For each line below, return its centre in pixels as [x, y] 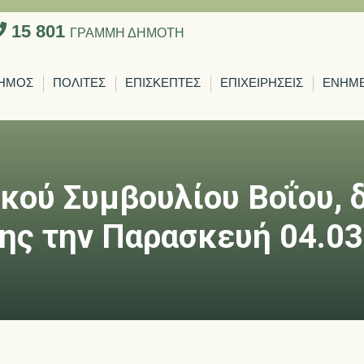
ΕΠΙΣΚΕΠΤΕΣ [163, 83]
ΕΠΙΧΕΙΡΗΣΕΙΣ [262, 83]
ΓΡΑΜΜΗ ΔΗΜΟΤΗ [127, 33]
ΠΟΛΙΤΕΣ [79, 83]
